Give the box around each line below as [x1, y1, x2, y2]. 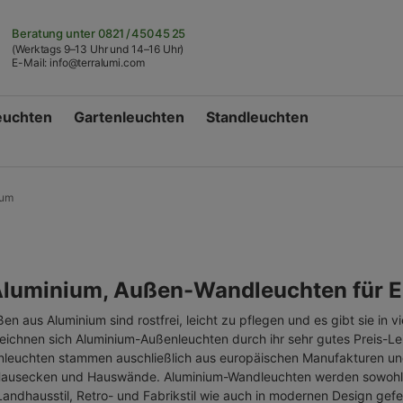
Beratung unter [12, 26, 99, 40]
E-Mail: [12, 56, 50, 69]
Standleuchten [206, 108, 309, 126]
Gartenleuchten [74, 108, 184, 126]
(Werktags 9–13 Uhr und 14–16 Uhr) [12, 42, 184, 56]
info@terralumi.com [49, 56, 145, 69]
